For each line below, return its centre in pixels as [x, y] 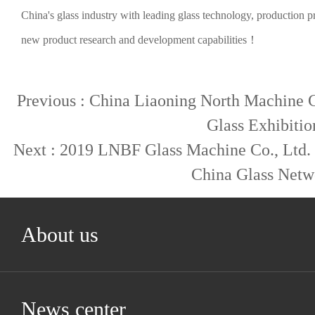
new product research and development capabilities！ [140, 40]
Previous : [53, 101]
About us [60, 234]
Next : [37, 150]
